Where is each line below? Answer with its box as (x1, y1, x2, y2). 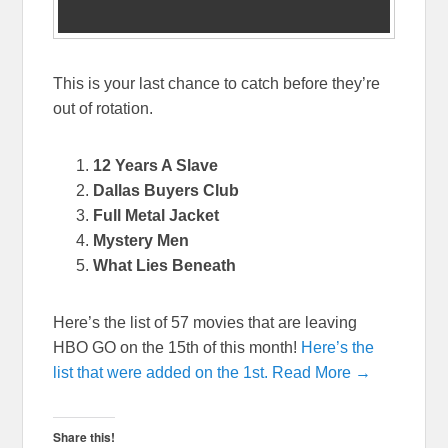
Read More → (272, 364, 372, 382)
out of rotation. (53, 100, 154, 118)
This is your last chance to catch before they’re (53, 75, 381, 93)
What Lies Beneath (93, 257, 237, 275)
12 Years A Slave (93, 157, 219, 175)
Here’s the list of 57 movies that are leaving (53, 314, 358, 332)
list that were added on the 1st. (53, 364, 269, 382)
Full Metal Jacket (93, 207, 220, 225)
